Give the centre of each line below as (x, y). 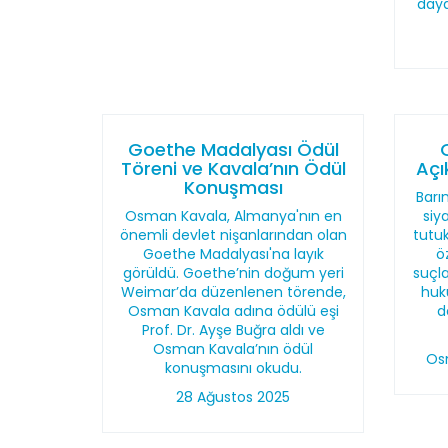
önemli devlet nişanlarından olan (233, 235)
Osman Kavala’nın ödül (233, 349)
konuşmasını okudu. (233, 368)
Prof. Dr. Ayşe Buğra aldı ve (233, 330)
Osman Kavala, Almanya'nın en (233, 216)
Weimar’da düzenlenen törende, (233, 292)
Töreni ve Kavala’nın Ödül (233, 168)
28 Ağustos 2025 (233, 397)
